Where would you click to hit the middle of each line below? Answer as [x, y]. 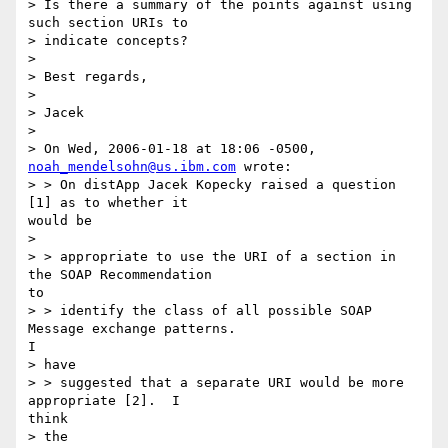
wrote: [264, 167]
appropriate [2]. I [104, 401]
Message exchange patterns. [132, 329]
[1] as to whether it [108, 203]
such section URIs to [108, 23]
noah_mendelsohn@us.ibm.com [132, 167]
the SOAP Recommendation [120, 275]
